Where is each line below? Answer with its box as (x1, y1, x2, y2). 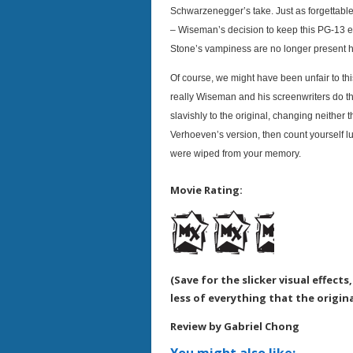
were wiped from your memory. (170, 148, 303, 159)
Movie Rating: (170, 183, 243, 197)
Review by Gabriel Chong (170, 319, 299, 333)
